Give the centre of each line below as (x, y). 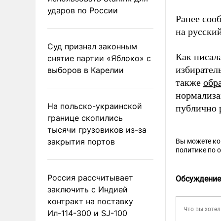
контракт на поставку (90, 201)
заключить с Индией (88, 189)
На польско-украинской (95, 106)
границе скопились (85, 118)
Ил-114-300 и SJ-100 (87, 213)
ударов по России (83, 10)
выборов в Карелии (86, 70)
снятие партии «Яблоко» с (99, 58)
